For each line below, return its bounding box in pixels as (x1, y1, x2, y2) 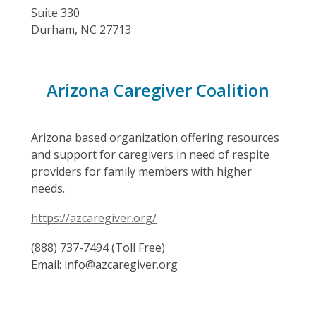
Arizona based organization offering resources (31, 130, 279, 145)
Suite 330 (31, 5, 80, 20)
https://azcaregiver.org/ (31, 210, 157, 226)
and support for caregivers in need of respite (31, 147, 269, 162)
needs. (31, 181, 65, 196)
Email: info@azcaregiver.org (31, 257, 178, 272)
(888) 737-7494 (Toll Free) (31, 240, 165, 255)
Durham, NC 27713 (31, 22, 131, 37)
